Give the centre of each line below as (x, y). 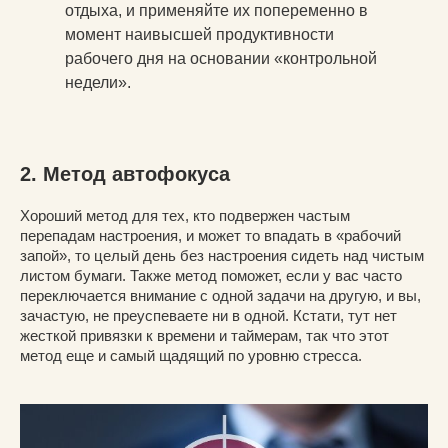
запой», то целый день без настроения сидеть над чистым (222, 255)
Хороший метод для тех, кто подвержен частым (185, 215)
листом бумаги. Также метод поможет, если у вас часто (211, 275)
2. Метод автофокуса (125, 173)
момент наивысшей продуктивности (199, 34)
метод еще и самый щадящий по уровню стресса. (191, 355)
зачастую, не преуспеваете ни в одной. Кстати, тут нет (208, 315)
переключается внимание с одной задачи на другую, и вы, (220, 295)
